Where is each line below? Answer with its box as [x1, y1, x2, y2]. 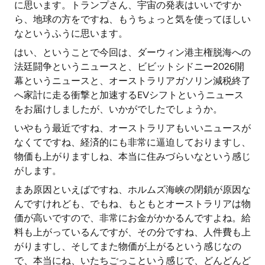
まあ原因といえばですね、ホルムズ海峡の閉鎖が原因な [14, 184, 251, 195]
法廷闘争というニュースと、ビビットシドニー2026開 [14, 61, 244, 72]
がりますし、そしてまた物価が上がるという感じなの [14, 241, 241, 252]
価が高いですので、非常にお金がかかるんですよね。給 [14, 212, 251, 224]
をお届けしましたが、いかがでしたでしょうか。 [14, 104, 222, 115]
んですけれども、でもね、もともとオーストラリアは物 [14, 198, 251, 209]
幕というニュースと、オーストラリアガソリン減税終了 [14, 75, 251, 86]
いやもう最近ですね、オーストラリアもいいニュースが [14, 122, 251, 134]
